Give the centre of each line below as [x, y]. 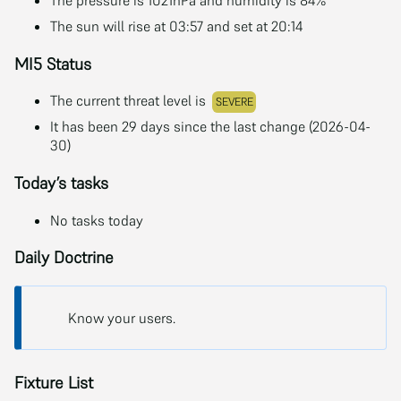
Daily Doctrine [64, 258]
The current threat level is [130, 101]
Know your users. [122, 318]
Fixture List [54, 383]
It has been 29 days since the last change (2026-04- [210, 127]
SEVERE [234, 102]
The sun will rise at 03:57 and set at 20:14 [176, 26]
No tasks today [97, 220]
